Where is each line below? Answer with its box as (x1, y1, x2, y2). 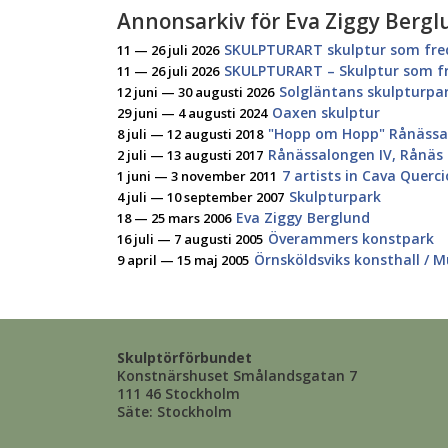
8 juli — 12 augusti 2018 (117, 125, 263, 143)
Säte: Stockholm (117, 402, 232, 421)
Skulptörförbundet (117, 348, 252, 367)
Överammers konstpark (268, 229, 434, 248)
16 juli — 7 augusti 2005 (117, 230, 263, 248)
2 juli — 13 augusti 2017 (117, 146, 263, 164)
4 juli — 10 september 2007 (117, 188, 284, 206)
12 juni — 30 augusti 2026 (117, 83, 274, 101)
